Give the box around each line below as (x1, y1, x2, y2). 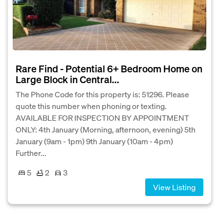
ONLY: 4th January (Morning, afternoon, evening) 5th (16, 124, 196, 135)
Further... (16, 148, 46, 158)
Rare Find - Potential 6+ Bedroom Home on (16, 62, 202, 75)
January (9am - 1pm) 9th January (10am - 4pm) (16, 136, 173, 147)
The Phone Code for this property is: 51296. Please (16, 89, 189, 100)
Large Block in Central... (16, 73, 119, 86)
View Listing (153, 182, 196, 193)
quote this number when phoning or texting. (16, 101, 167, 111)
